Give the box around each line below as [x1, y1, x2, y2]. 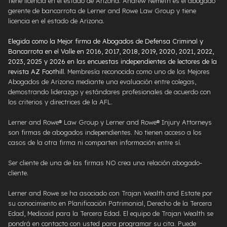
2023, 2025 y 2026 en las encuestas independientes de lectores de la [8, 57, 217, 66]
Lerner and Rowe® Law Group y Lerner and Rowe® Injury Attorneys [8, 118, 212, 127]
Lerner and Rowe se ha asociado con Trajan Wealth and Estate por [8, 189, 212, 198]
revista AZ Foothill [8, 67, 64, 76]
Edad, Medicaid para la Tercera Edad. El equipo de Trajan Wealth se [8, 209, 213, 218]
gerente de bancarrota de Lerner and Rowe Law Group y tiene [8, 7, 196, 15]
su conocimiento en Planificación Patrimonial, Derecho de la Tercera [8, 199, 212, 208]
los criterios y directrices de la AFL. [8, 98, 112, 106]
